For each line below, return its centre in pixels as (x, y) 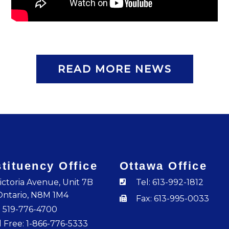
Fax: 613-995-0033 (173, 198)
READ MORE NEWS (114, 69)
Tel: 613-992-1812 (170, 182)
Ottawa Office (163, 166)
